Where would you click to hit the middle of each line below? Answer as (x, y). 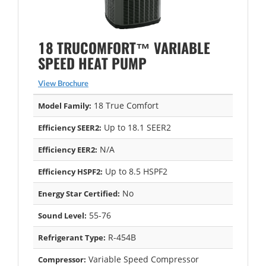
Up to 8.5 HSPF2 (135, 171)
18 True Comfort (125, 105)
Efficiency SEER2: (70, 127)
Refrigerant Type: (72, 237)
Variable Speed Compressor (142, 259)
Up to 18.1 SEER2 (136, 127)
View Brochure (63, 83)
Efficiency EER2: (68, 149)
